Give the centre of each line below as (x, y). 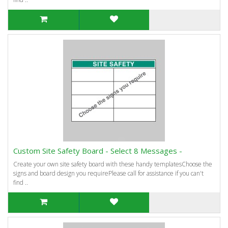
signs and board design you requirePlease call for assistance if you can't (108, 173)
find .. (21, 182)
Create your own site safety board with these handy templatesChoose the (113, 164)
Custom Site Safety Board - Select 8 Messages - (98, 151)
